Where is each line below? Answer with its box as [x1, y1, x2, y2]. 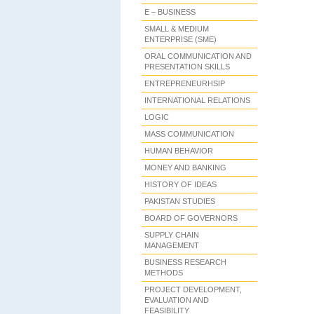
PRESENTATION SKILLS [144, 62, 230, 71]
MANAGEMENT [144, 241, 199, 250]
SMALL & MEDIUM [144, 25, 209, 33]
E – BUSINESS [144, 8, 196, 16]
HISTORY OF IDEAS [144, 180, 217, 189]
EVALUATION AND [144, 296, 209, 304]
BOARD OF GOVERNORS [144, 214, 238, 222]
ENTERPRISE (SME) [144, 35, 217, 43]
